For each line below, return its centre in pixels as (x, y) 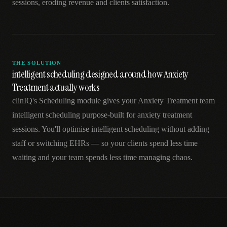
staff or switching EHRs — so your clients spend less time (105, 143)
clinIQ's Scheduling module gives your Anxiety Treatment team (113, 101)
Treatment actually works (56, 87)
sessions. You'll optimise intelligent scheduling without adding (111, 129)
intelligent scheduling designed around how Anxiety (101, 74)
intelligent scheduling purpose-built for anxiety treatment (102, 115)
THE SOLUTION (37, 63)
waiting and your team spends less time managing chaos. (102, 157)
